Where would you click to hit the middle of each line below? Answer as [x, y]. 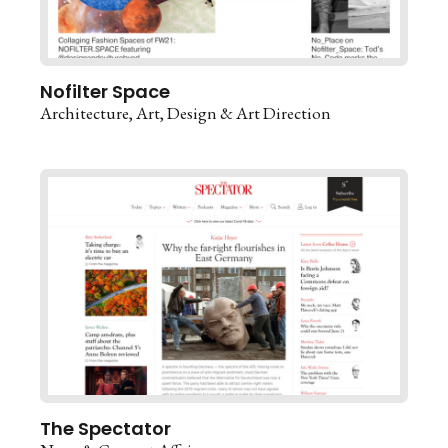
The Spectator [105, 428]
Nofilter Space [105, 91]
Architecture [84, 113]
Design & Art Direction [249, 113]
